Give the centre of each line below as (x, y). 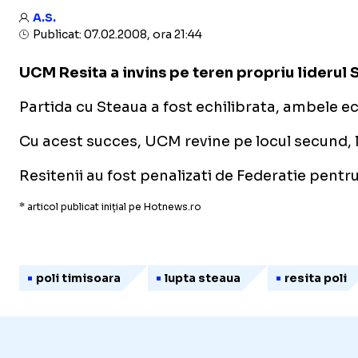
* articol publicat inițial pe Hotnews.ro (110, 207)
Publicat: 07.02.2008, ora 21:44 (116, 34)
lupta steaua (202, 278)
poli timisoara (78, 278)
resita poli (315, 278)
